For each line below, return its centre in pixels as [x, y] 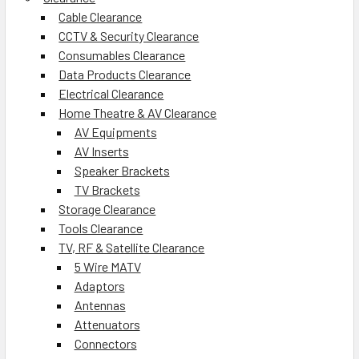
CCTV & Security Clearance [129, 36]
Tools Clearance [101, 228]
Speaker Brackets [122, 170]
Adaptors [99, 286]
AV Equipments [115, 132]
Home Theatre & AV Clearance [138, 113]
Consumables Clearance [122, 55]
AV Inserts [101, 151]
